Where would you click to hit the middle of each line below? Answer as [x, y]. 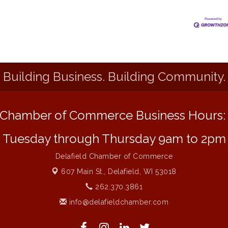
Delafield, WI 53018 [142, 172]
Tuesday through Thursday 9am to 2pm [114, 139]
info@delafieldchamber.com [118, 202]
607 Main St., [85, 172]
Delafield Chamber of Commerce [114, 156]
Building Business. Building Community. [114, 77]
